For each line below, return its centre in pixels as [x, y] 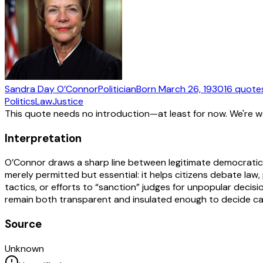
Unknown [24, 248]
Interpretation [43, 138]
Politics [20, 101]
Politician [117, 89]
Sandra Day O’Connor [51, 89]
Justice [68, 101]
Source [23, 224]
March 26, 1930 [191, 89]
